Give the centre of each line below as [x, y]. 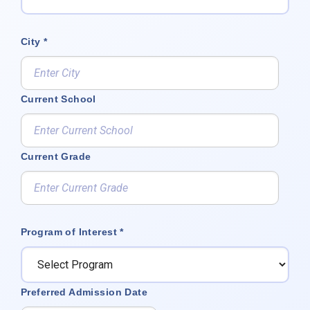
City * [34, 41]
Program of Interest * [72, 231]
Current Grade [56, 156]
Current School [58, 99]
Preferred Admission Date [84, 292]
